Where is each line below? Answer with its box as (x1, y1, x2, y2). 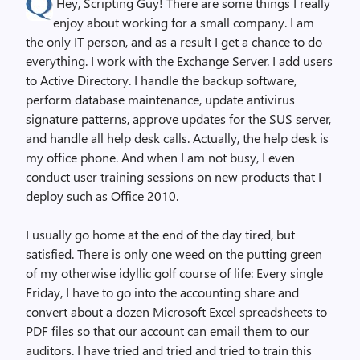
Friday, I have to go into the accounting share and (26, 284, 299, 301)
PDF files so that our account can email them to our (26, 322, 309, 339)
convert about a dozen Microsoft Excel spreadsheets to (26, 303, 327, 320)
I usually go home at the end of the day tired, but (26, 226, 295, 243)
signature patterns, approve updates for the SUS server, (26, 110, 331, 127)
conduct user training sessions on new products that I (26, 168, 321, 185)
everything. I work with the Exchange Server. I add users (26, 52, 333, 69)
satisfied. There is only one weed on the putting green (26, 245, 322, 262)
